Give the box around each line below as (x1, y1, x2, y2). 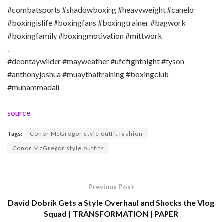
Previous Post (88, 182, 134, 191)
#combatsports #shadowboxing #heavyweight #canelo (7, 4, 194, 14)
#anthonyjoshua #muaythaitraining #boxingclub (7, 69, 169, 79)
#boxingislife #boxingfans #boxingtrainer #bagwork (7, 17, 186, 27)
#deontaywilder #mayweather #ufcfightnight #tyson (7, 56, 184, 66)
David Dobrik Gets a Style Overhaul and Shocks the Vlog (8, 197, 214, 207)
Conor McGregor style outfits (12, 144, 104, 152)
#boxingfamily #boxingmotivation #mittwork (7, 30, 162, 40)
